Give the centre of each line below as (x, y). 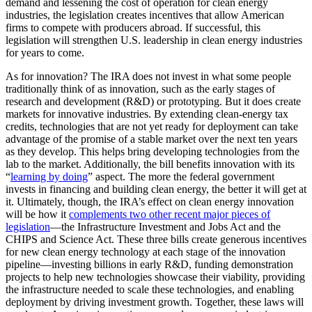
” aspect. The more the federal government (181, 177)
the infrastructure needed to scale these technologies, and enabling (150, 290)
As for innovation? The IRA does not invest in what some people (148, 77)
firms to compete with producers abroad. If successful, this (133, 28)
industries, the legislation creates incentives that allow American (145, 15)
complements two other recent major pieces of (170, 214)
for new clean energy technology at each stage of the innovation (146, 252)
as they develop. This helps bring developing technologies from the (153, 152)
